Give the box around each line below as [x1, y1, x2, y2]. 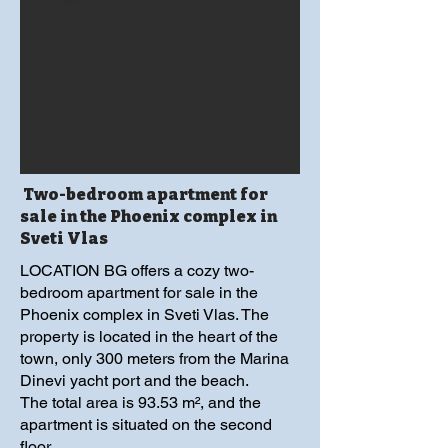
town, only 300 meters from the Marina [20, 349, 289, 368]
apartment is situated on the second [20, 415, 272, 434]
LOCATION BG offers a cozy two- [20, 261, 254, 280]
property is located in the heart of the [20, 327, 278, 346]
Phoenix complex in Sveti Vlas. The [20, 305, 269, 324]
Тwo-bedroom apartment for [20, 185, 268, 204]
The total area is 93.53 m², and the [20, 393, 261, 412]
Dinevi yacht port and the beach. [20, 371, 249, 390]
